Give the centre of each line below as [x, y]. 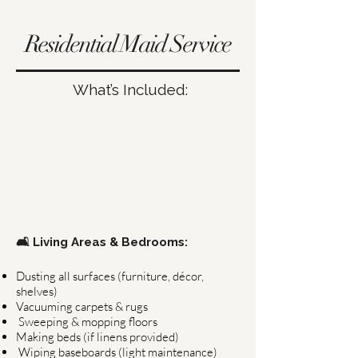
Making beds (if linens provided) [97, 337]
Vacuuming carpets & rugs [82, 306]
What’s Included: [128, 89]
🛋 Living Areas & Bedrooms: [102, 242]
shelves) [37, 291]
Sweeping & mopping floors [87, 322]
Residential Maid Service [128, 44]
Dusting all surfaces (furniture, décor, [110, 276]
